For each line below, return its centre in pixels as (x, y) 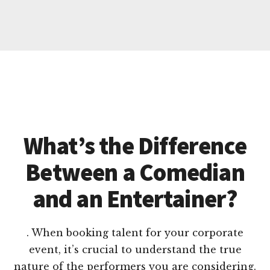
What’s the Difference (135, 146)
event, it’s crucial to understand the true (135, 250)
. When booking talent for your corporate (135, 233)
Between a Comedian (135, 173)
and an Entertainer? (135, 199)
